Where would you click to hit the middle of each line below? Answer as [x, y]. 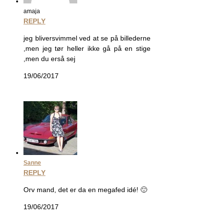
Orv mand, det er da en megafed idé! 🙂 [85, 190]
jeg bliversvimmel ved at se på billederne [87, 38]
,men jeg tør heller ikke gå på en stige [87, 49]
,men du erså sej [49, 59]
